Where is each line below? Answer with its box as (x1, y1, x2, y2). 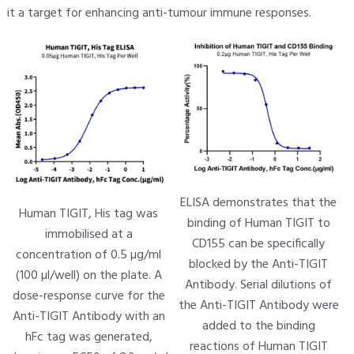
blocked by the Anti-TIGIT (189, 254, 329, 276)
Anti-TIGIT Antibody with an (12, 306, 165, 327)
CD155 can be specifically (192, 234, 326, 255)
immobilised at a (44, 224, 133, 245)
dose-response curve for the (12, 285, 165, 307)
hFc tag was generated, (24, 326, 153, 348)
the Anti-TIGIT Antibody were (178, 296, 339, 317)
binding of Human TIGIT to (186, 213, 330, 235)
